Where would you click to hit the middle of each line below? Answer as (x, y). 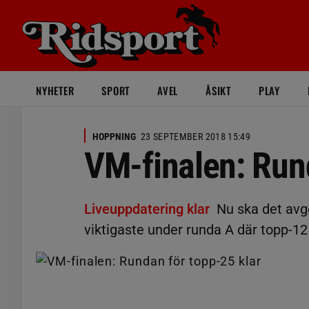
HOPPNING (114, 137)
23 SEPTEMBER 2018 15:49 (196, 137)
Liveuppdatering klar (147, 209)
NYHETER (55, 90)
